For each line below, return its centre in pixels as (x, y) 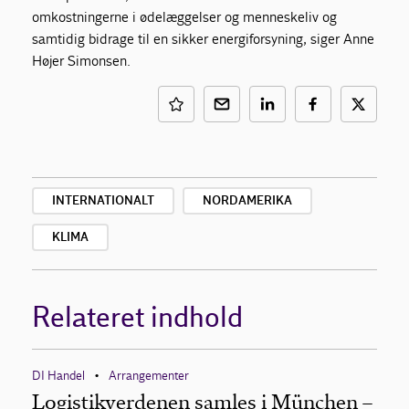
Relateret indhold (137, 318)
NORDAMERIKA (247, 201)
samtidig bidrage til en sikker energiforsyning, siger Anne (204, 39)
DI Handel (58, 376)
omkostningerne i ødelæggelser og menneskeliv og (185, 17)
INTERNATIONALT (103, 201)
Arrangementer (149, 376)
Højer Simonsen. (82, 61)
